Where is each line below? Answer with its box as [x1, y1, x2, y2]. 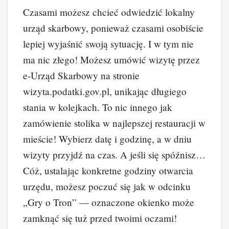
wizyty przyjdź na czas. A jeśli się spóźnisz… [23, 148, 205, 161]
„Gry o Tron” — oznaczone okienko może [23, 195, 194, 209]
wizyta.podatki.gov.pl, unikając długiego [23, 84, 187, 98]
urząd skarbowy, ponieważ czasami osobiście [23, 21, 203, 34]
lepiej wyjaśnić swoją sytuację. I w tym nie [23, 37, 194, 50]
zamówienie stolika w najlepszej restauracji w [23, 116, 205, 129]
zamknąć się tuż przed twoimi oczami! [23, 211, 177, 224]
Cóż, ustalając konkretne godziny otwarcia [23, 164, 193, 177]
